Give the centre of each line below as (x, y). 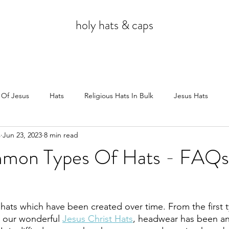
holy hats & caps (115, 25)
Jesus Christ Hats (98, 219)
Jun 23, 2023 (22, 135)
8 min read (61, 135)
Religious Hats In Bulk (119, 95)
